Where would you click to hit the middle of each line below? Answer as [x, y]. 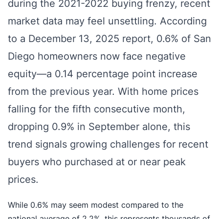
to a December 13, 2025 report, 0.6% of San [109, 39]
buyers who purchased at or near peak [97, 162]
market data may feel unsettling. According [107, 21]
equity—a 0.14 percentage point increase [103, 74]
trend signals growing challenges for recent [108, 144]
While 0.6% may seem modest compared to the [96, 205]
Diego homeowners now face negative [97, 56]
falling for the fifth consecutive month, [97, 109]
